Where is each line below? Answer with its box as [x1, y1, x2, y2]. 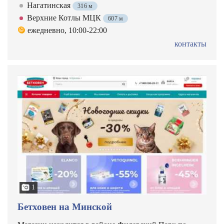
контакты [174, 39, 206, 48]
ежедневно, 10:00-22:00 [27, 26, 107, 34]
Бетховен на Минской [17, 201, 112, 212]
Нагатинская [27, 1, 72, 9]
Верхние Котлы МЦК [27, 13, 103, 22]
